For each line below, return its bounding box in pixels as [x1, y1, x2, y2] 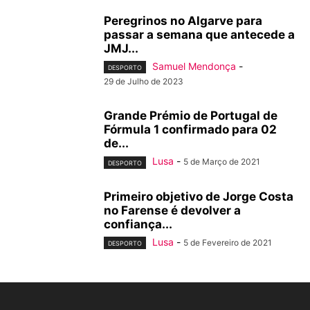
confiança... [104, 217, 172, 231]
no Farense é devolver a [104, 203, 241, 217]
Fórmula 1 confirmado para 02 [104, 122, 277, 137]
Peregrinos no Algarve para [104, 14, 262, 28]
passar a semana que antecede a [104, 28, 295, 42]
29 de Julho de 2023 [104, 76, 183, 87]
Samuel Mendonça [152, 60, 236, 73]
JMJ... [104, 42, 138, 56]
